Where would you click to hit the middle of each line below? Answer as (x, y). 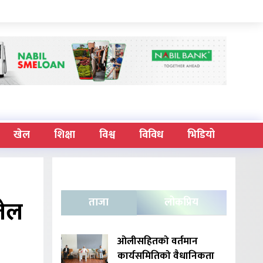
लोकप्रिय (182, 203)
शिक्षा (64, 135)
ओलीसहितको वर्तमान (157, 242)
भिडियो (201, 135)
